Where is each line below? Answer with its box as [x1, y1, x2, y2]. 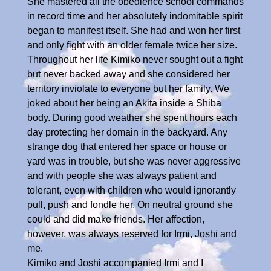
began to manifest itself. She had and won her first [27, 25, 240, 36]
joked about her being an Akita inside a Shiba [27, 97, 221, 108]
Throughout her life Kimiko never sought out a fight [27, 54, 243, 65]
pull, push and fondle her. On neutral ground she [27, 199, 233, 210]
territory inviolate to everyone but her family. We [27, 83, 229, 94]
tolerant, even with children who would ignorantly [27, 184, 236, 195]
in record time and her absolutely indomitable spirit [27, 10, 243, 21]
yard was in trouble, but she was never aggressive [27, 155, 241, 166]
